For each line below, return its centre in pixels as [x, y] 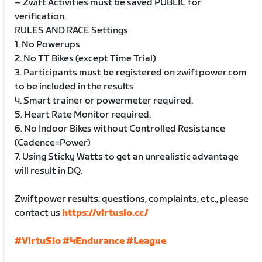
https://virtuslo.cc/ [105, 213]
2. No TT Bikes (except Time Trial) [86, 58]
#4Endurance [94, 241]
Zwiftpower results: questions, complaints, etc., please [132, 199]
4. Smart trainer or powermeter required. [104, 101]
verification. [41, 16]
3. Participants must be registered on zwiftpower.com [131, 73]
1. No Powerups [48, 44]
